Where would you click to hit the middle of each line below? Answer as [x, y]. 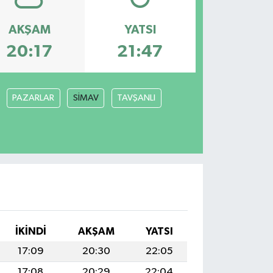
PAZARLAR [34, 97]
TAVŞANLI [136, 97]
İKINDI [30, 231]
